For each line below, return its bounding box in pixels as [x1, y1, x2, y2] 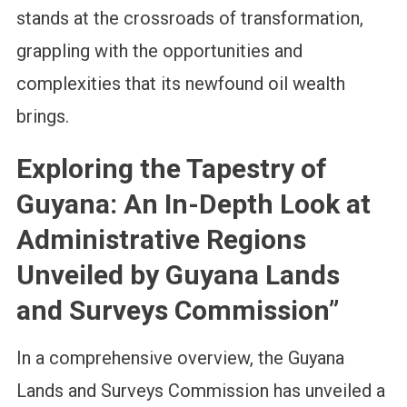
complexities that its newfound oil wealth [15, 73, 345, 95]
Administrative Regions [15, 223, 306, 256]
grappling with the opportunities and [15, 40, 303, 63]
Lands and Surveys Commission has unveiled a [15, 380, 385, 402]
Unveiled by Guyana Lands [15, 259, 340, 292]
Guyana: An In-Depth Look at [15, 188, 371, 221]
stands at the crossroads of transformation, [15, 7, 363, 30]
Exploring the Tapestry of [15, 153, 327, 185]
